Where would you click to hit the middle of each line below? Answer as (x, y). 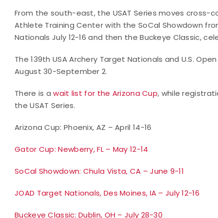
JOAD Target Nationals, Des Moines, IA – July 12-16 (107, 193)
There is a (34, 93)
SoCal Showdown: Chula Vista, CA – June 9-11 (99, 171)
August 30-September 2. (61, 71)
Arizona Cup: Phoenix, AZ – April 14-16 (83, 127)
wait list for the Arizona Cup (106, 93)
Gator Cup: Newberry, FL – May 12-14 (82, 149)
